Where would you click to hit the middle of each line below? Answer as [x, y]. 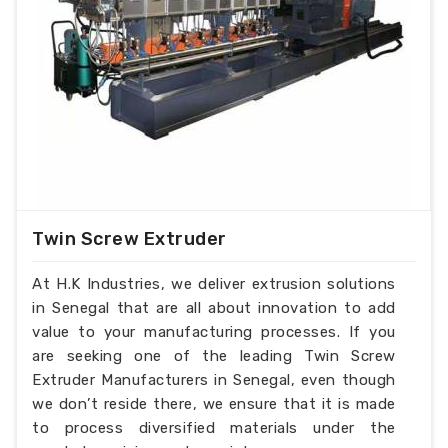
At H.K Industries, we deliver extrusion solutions [214, 283]
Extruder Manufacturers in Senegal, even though [214, 379]
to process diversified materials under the [214, 427]
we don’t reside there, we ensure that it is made [214, 403]
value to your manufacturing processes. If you [214, 331]
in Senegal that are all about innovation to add [214, 307]
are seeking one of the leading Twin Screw [214, 355]
